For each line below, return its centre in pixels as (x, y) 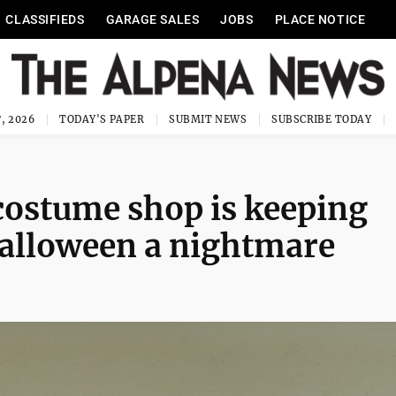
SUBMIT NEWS (208, 119)
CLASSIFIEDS (45, 19)
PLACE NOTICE (320, 19)
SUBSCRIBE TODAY (321, 119)
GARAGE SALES (152, 19)
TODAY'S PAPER (102, 119)
